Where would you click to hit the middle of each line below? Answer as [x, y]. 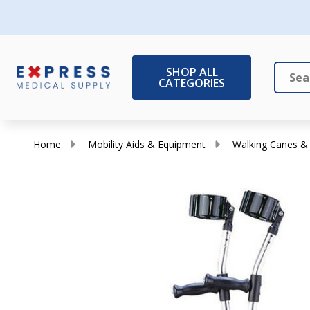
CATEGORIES [192, 83]
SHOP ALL [192, 72]
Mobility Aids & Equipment [147, 144]
